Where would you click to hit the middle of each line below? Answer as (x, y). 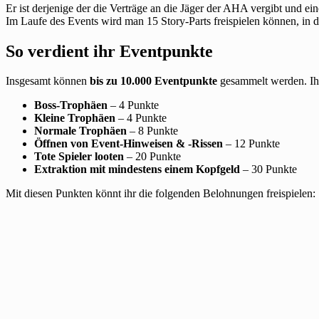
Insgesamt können (48, 81)
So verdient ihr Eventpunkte (109, 51)
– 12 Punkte (251, 144)
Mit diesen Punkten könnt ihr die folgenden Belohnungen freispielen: (161, 194)
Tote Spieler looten (79, 157)
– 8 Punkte (152, 131)
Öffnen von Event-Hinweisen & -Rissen (129, 144)
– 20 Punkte (152, 157)
